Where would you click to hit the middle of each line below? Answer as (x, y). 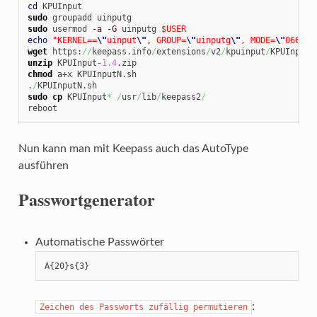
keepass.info (121, 51)
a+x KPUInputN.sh (94, 74)
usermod (69, 29)
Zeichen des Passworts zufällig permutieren (143, 307)
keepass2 (181, 97)
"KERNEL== (74, 40)
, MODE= (258, 40)
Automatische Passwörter (99, 242)
